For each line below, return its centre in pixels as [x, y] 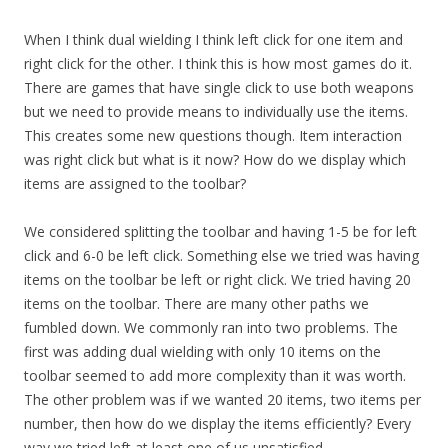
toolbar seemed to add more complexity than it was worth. [215, 376]
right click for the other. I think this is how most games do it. [218, 64]
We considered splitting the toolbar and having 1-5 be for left [220, 232]
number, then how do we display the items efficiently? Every [217, 424]
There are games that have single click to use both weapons [219, 88]
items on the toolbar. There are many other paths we [196, 304]
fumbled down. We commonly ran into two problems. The [211, 328]
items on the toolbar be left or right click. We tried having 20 [217, 280]
